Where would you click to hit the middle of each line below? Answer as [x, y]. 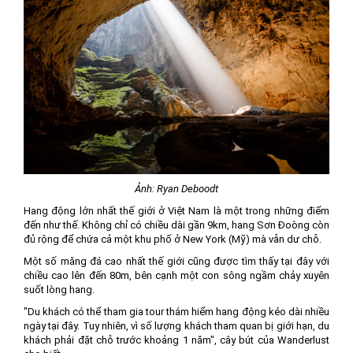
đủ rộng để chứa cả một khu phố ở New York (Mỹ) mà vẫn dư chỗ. [173, 240]
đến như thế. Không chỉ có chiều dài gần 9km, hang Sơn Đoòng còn [176, 225]
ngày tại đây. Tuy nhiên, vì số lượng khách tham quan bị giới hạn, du [176, 326]
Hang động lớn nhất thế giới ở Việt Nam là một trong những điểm [176, 211]
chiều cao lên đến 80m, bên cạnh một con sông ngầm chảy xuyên [176, 276]
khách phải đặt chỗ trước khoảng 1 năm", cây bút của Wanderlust [176, 340]
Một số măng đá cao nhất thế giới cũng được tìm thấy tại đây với [176, 262]
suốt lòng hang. [59, 290]
